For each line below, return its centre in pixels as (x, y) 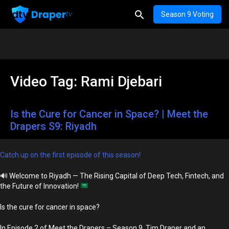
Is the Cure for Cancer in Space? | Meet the (109, 114)
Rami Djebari (121, 81)
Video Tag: (45, 81)
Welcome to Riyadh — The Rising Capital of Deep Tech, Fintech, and (116, 176)
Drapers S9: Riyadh (53, 126)
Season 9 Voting (188, 14)
